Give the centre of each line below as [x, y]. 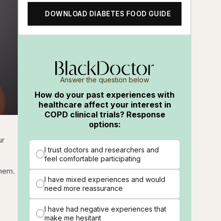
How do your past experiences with [105, 94]
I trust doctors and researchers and [102, 149]
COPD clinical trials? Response [105, 114]
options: [105, 124]
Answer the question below [105, 79]
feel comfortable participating [93, 158]
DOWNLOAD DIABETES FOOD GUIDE [108, 14]
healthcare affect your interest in [105, 104]
